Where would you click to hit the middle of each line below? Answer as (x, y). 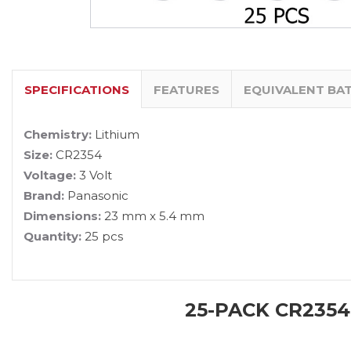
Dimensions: (62, 215)
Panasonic (96, 195)
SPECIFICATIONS (77, 89)
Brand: (44, 195)
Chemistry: (58, 134)
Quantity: (54, 236)
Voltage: (50, 175)
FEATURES (186, 89)
